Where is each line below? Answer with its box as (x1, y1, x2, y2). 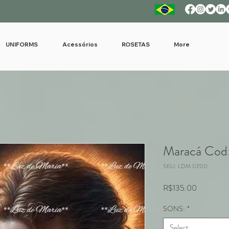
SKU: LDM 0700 (163, 162, 208, 171)
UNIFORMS (6, 41, 38, 48)
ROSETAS (121, 41, 150, 48)
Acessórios (62, 41, 98, 48)
